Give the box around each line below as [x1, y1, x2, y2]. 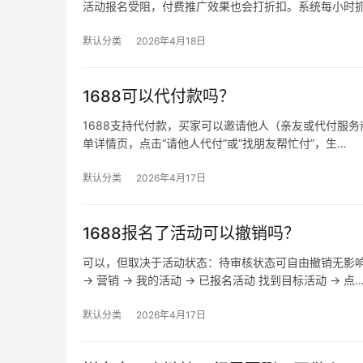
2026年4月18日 [136, 35, 206, 47]
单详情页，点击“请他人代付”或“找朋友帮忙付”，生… [83, 136, 347, 150]
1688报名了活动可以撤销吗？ [83, 224, 300, 243]
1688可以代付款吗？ [83, 87, 235, 106]
